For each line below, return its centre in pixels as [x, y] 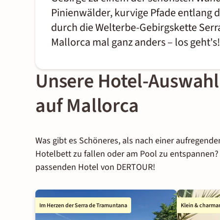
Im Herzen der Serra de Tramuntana [83, 205]
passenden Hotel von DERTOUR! [95, 167]
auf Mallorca [87, 106]
